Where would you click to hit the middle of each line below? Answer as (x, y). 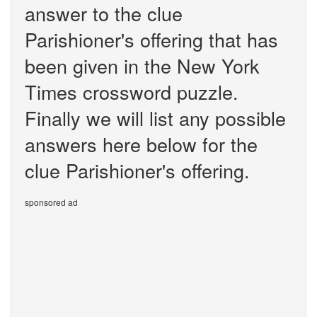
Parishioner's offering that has (151, 39)
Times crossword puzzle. (132, 92)
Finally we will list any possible (155, 118)
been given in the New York (142, 65)
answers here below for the (141, 144)
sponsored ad (51, 202)
